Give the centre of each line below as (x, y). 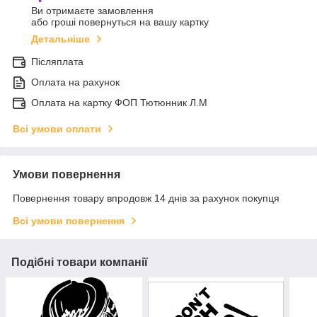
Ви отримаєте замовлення (92, 11)
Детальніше (60, 39)
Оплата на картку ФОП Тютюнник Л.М (119, 103)
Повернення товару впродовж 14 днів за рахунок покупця (146, 198)
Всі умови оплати (57, 129)
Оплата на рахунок (75, 82)
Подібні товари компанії (80, 263)
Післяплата (57, 62)
